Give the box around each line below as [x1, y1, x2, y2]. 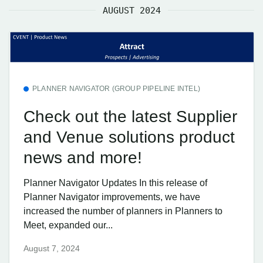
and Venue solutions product [23, 127, 235, 146]
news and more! [23, 148, 142, 167]
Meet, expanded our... [23, 220, 113, 231]
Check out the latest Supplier [23, 107, 237, 126]
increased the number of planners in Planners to [23, 206, 222, 217]
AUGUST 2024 [102, 5, 161, 16]
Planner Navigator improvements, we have [23, 192, 200, 203]
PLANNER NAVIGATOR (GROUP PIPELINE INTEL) [32, 84, 200, 93]
